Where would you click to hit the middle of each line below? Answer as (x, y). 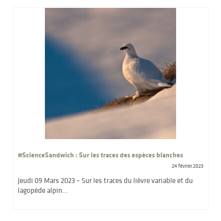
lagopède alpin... (43, 190)
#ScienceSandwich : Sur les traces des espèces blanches (100, 155)
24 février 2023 (187, 166)
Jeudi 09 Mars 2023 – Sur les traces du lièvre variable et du (105, 180)
